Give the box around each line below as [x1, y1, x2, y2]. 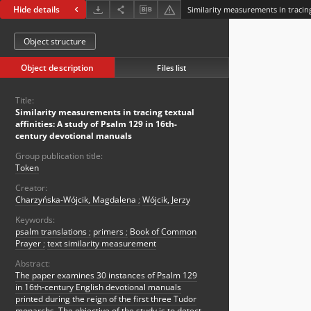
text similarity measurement [47, 237, 156, 250]
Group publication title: [15, 150, 103, 162]
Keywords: [15, 214, 55, 226]
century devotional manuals [15, 130, 132, 142]
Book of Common [130, 226, 196, 238]
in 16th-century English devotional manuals [15, 281, 181, 294]
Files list [157, 62, 187, 73]
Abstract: [15, 258, 50, 270]
